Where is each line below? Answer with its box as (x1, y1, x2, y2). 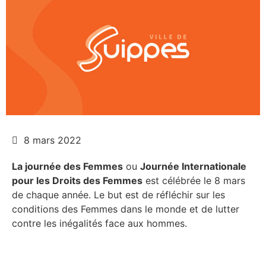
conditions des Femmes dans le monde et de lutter (12, 202, 239, 215)
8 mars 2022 (24, 134, 81, 146)
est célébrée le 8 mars (142, 174, 245, 186)
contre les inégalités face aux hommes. (12, 217, 187, 229)
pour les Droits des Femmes (12, 174, 142, 186)
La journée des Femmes (12, 160, 123, 172)
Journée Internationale (140, 160, 246, 172)
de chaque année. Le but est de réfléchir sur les (12, 188, 225, 201)
